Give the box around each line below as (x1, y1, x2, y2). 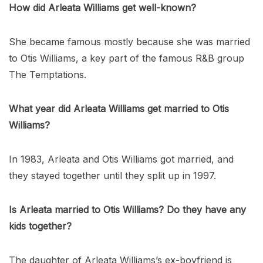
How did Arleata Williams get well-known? (9, 1, 196, 14)
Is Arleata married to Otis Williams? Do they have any (9, 203, 246, 215)
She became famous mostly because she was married (9, 35, 250, 48)
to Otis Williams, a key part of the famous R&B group (9, 52, 244, 64)
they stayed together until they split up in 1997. (9, 169, 216, 181)
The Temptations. (9, 68, 86, 80)
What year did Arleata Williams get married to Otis (9, 102, 229, 114)
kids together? (9, 220, 72, 232)
